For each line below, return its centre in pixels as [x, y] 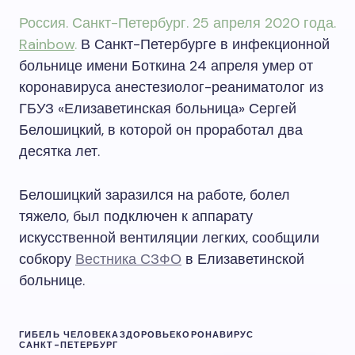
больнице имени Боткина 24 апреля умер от [166, 66]
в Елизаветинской [243, 259]
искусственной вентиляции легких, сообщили [169, 238]
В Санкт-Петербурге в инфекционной [203, 44]
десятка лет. [59, 151]
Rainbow [47, 44]
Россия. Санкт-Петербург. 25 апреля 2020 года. [177, 23]
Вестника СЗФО [128, 259]
